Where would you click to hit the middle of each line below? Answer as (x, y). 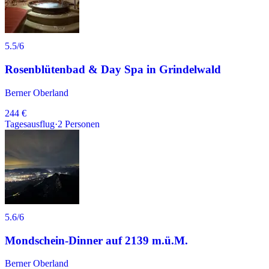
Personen (82, 124)
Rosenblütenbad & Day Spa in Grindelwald (113, 70)
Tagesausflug (30, 124)
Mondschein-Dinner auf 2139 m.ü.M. (96, 240)
